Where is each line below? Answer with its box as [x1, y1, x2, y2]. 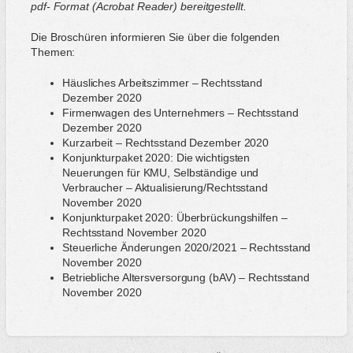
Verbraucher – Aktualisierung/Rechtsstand [62, 180, 268, 194]
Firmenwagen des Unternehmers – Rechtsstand [62, 106, 299, 119]
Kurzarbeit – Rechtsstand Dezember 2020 [62, 136, 269, 149]
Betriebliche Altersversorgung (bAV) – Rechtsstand [62, 270, 310, 284]
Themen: [31, 45, 76, 58]
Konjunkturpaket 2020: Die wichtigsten [62, 150, 251, 164]
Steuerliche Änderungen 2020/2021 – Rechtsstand [62, 240, 311, 254]
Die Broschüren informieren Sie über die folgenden [31, 30, 281, 43]
